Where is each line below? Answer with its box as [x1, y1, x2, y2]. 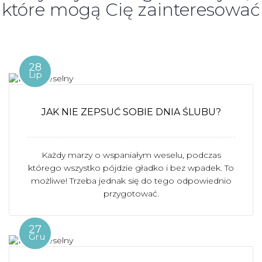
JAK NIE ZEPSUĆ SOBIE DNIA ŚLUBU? [41, 106, 221, 118]
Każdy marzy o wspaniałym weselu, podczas [41, 150, 221, 160]
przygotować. [103, 188, 159, 199]
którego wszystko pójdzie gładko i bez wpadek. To [28, 163, 234, 173]
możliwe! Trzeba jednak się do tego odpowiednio [30, 175, 232, 186]
